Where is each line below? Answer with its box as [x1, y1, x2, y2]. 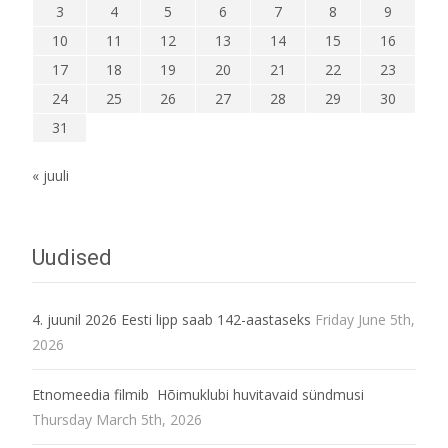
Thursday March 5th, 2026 [32, 409, 202, 429]
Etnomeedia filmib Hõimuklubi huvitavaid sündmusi [32, 384, 364, 404]
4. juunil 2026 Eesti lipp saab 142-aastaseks [32, 309, 311, 329]
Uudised [32, 244, 112, 270]
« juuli [32, 165, 69, 185]
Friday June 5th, [315, 309, 415, 329]
